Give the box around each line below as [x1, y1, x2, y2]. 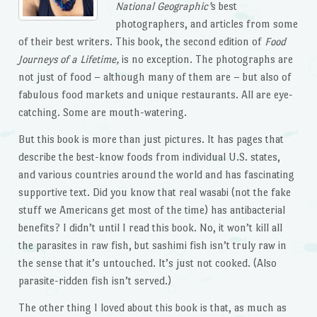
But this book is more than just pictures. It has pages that [18, 132, 284, 145]
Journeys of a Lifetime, [18, 53, 122, 66]
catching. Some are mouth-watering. [18, 106, 187, 119]
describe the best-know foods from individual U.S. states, [18, 150, 280, 163]
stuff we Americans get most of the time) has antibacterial [18, 203, 285, 216]
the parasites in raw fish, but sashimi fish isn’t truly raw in [18, 238, 287, 251]
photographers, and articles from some [115, 18, 299, 30]
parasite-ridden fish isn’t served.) [18, 274, 171, 287]
